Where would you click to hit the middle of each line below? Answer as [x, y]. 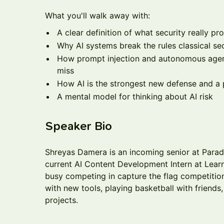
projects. [61, 200]
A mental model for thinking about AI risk [135, 96]
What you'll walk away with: [97, 15]
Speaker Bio [78, 126]
